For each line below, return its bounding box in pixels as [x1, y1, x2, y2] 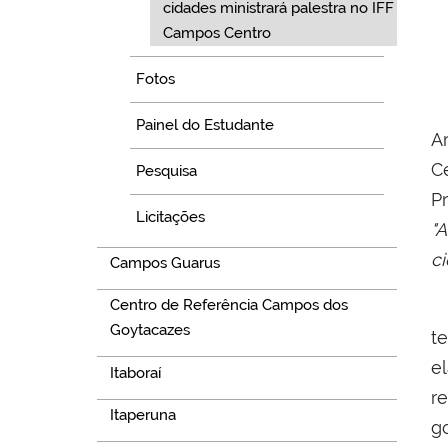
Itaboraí [109, 363, 161, 382]
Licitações [136, 208, 206, 227]
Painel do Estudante [136, 116, 275, 135]
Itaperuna [109, 405, 176, 424]
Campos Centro [162, 24, 271, 43]
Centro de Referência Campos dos [109, 296, 348, 315]
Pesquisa [136, 162, 198, 181]
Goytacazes [109, 321, 190, 340]
